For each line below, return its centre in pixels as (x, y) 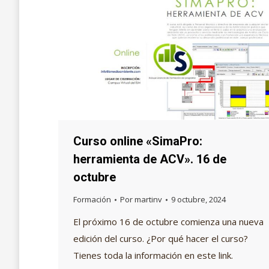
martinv (148, 199)
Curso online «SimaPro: (138, 141)
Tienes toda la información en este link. (153, 255)
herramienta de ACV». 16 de (150, 159)
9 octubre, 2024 (198, 199)
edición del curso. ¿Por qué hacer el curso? (161, 238)
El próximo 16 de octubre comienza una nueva (168, 222)
